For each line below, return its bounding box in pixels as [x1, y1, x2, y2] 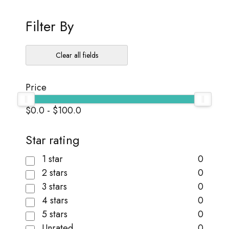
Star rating [26, 131, 80, 149]
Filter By [26, 16, 74, 37]
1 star [42, 152, 63, 166]
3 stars [42, 180, 67, 193]
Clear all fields [55, 50, 98, 60]
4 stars [42, 194, 68, 207]
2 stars [42, 166, 67, 179]
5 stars [42, 208, 67, 221]
